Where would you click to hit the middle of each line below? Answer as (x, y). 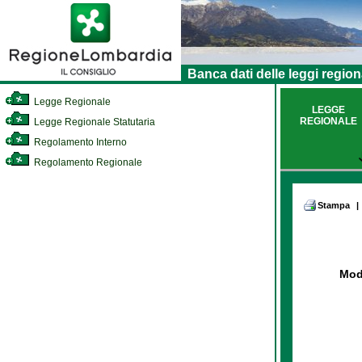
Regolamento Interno (79, 142)
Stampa (334, 205)
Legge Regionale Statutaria (93, 122)
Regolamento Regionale (87, 162)
